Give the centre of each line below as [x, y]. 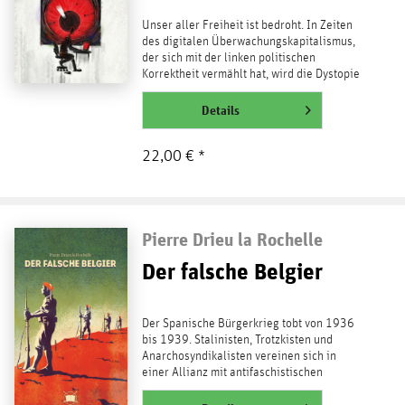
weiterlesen [176, 110]
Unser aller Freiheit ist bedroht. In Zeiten [247, 26]
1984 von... [170, 91]
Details [220, 111]
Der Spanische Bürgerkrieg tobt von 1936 [248, 324]
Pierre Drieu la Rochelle [232, 240]
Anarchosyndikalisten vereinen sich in [239, 357]
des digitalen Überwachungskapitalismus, [248, 42]
